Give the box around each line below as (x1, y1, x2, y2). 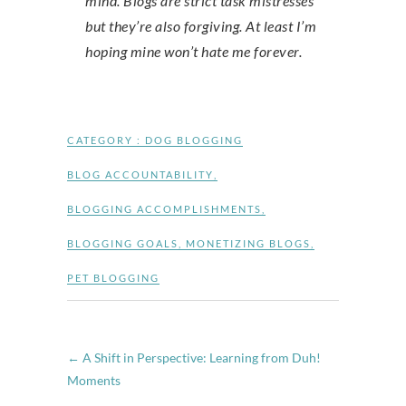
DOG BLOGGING (145, 134, 243, 146)
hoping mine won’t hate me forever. (85, 43, 302, 60)
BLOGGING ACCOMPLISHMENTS (67, 203, 262, 215)
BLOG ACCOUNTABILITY (67, 169, 214, 180)
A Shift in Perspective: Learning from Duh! (80, 350, 321, 365)
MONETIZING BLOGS (186, 237, 311, 249)
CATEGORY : (67, 134, 145, 146)
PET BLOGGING (67, 272, 159, 284)
